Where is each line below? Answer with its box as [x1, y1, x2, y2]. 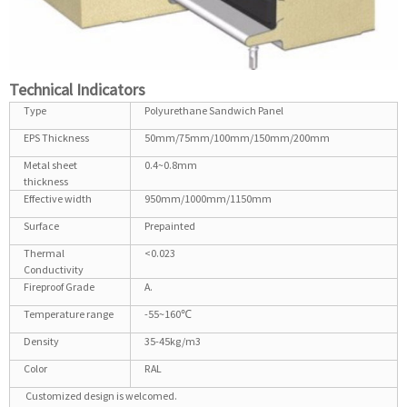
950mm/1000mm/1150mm [144, 192, 272, 206]
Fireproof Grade [24, 280, 94, 294]
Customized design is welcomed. [24, 389, 177, 403]
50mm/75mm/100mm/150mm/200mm [144, 131, 330, 145]
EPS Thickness [24, 131, 89, 145]
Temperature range [24, 307, 114, 322]
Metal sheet [24, 158, 77, 173]
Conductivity [24, 263, 84, 277]
